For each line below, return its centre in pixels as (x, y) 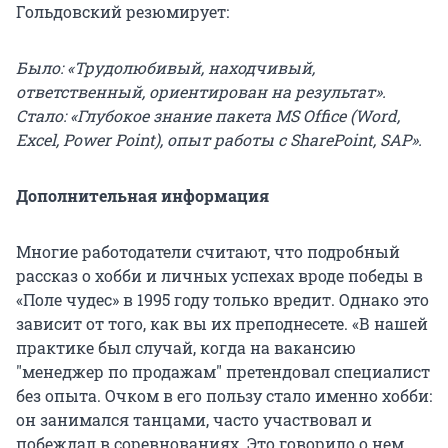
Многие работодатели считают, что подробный (208, 251)
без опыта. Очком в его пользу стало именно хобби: (224, 395)
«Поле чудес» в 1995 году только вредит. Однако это (222, 299)
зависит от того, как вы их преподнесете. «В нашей (222, 323)
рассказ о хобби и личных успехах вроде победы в (219, 275)
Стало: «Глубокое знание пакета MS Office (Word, (208, 115)
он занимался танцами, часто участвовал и (194, 419)
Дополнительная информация (142, 195)
